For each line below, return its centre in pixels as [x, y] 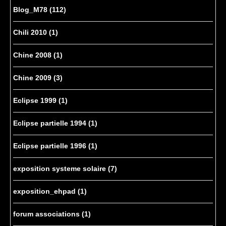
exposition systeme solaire [61, 169]
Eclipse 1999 [36, 101]
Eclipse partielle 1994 [51, 123]
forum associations [47, 214]
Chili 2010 [31, 33]
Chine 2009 [33, 78]
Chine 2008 [33, 55]
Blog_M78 [31, 10]
